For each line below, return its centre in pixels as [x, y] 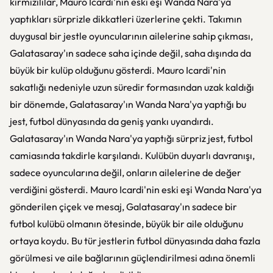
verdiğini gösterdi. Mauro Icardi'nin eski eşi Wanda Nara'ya [136, 190]
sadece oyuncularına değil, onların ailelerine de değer [126, 172]
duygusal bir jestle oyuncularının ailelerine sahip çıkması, [131, 36]
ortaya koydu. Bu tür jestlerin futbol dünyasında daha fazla [135, 241]
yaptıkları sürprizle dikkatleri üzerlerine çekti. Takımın [126, 19]
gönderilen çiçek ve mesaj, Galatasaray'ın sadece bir [123, 207]
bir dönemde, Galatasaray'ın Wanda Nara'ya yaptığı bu [128, 104]
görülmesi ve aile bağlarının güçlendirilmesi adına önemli [133, 258]
